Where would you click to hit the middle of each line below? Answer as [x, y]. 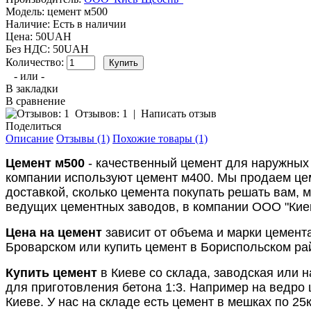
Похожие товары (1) [160, 138]
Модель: [25, 11]
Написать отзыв [179, 113]
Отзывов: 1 [101, 113]
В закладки [32, 88]
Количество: [36, 62]
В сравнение [35, 101]
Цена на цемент [54, 232]
